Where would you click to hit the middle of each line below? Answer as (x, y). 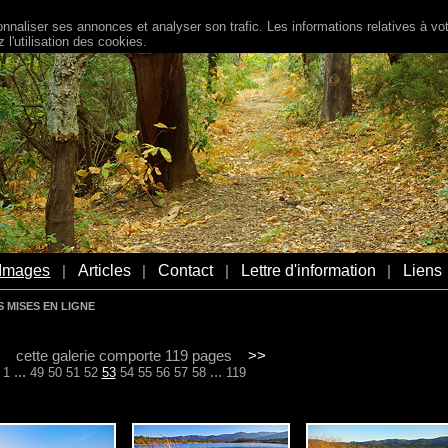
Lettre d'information (308, 270)
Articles (104, 270)
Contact (186, 270)
